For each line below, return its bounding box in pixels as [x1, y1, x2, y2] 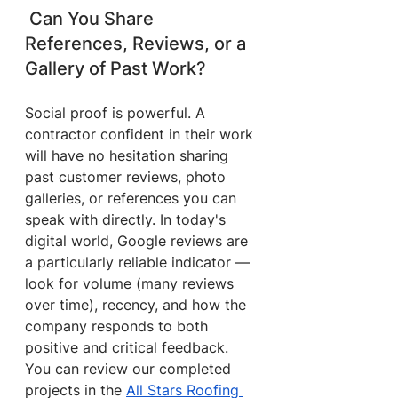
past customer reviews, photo [25, 168, 230, 186]
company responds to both [25, 317, 212, 335]
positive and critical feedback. [25, 338, 228, 356]
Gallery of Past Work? [25, 58, 206, 79]
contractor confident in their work [25, 125, 258, 143]
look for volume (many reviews [25, 275, 238, 292]
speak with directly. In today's [25, 211, 230, 228]
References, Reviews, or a [25, 33, 251, 54]
